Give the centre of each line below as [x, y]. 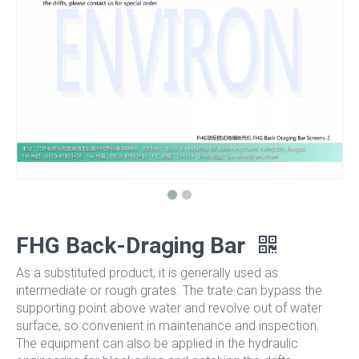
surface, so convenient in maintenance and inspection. [168, 326]
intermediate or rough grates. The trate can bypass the [169, 291]
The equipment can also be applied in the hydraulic [157, 344]
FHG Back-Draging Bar [133, 246]
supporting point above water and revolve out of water [169, 309]
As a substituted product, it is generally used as [147, 273]
